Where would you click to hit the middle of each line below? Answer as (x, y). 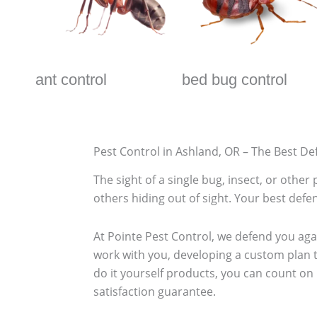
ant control (71, 79)
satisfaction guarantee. (155, 292)
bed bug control (235, 79)
